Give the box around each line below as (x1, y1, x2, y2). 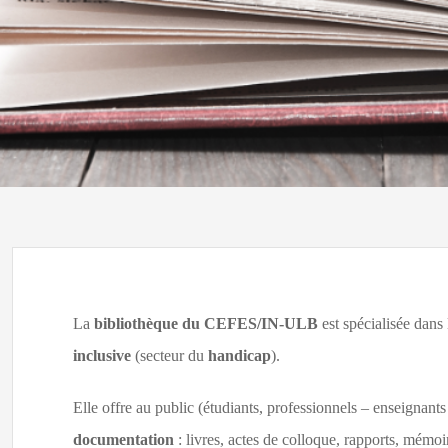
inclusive (72, 347, 131, 364)
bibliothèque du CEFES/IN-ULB (93, 315, 318, 332)
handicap (207, 347, 271, 364)
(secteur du (130, 347, 208, 364)
